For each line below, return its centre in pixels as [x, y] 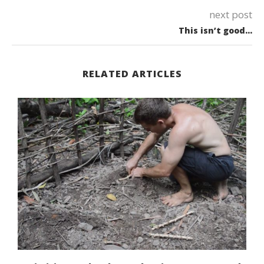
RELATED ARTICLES [132, 73]
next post [231, 14]
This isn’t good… [215, 30]
